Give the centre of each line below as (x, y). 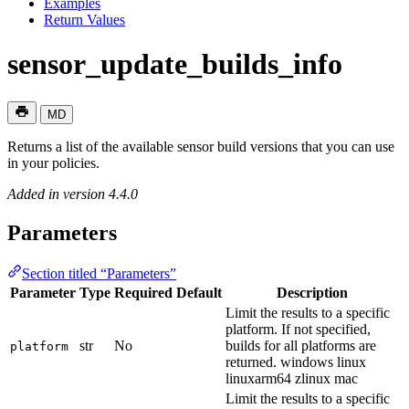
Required (143, 292)
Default (199, 292)
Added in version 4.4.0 (73, 194)
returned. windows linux (296, 362)
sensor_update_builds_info (175, 64)
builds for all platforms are (301, 345)
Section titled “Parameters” (99, 273)
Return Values (84, 19)
